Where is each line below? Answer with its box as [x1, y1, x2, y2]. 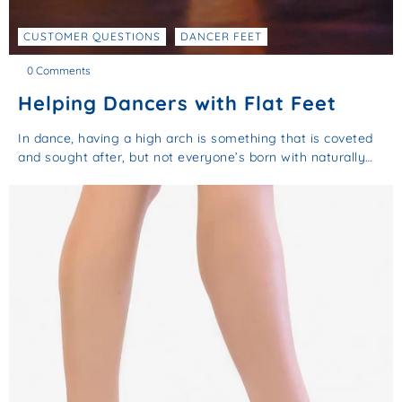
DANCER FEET [180, 30, 262, 44]
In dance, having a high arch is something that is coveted [18, 130, 373, 147]
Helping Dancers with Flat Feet [18, 91, 336, 116]
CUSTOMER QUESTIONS [23, 30, 161, 44]
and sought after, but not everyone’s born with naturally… [18, 149, 373, 166]
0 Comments [27, 64, 91, 78]
